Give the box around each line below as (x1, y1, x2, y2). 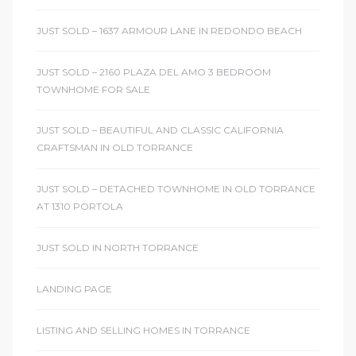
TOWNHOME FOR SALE (37, 83, 150, 95)
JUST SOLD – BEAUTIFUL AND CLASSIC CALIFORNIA (37, 124, 284, 137)
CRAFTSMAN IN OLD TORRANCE (37, 141, 193, 154)
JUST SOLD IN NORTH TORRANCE (37, 241, 199, 253)
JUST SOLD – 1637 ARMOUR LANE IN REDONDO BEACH (37, 24, 302, 37)
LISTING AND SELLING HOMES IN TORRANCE (37, 323, 250, 336)
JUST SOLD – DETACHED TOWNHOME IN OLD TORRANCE (37, 183, 315, 195)
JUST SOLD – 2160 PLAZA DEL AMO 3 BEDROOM (37, 65, 271, 78)
